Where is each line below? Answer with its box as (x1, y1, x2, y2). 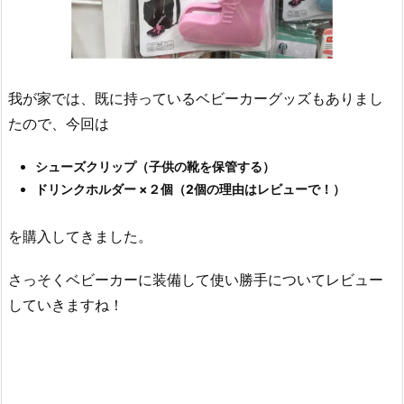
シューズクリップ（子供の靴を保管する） (35, 159, 275, 175)
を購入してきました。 (8, 226, 152, 245)
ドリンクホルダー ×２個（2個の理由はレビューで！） (35, 181, 345, 197)
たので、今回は (8, 115, 109, 133)
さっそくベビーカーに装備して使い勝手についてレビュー (8, 271, 383, 289)
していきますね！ (8, 296, 124, 315)
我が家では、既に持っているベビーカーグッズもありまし (8, 89, 383, 108)
